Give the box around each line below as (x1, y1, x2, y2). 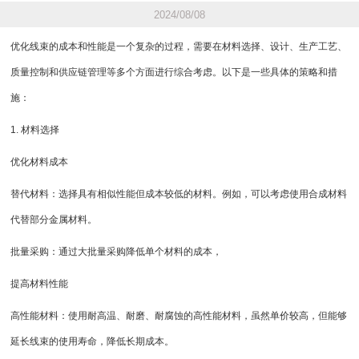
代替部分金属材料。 (10, 214, 98, 226)
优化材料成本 (10, 156, 69, 168)
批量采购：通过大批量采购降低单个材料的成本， (10, 246, 223, 258)
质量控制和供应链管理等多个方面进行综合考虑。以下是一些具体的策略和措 (10, 67, 338, 79)
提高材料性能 (10, 278, 69, 290)
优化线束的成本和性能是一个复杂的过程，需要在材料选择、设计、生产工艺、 (10, 41, 348, 53)
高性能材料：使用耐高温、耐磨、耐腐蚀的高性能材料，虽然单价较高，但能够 (10, 310, 348, 322)
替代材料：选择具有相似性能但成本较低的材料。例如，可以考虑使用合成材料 (10, 188, 348, 200)
